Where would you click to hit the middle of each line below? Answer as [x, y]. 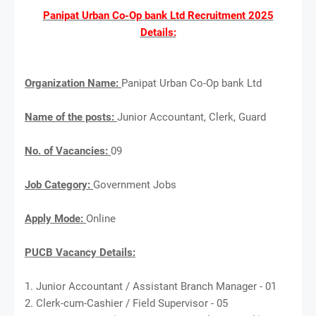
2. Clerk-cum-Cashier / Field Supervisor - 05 [126, 303]
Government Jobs [135, 184]
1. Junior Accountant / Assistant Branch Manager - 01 [151, 286]
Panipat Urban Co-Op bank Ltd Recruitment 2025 [158, 15]
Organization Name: [73, 83]
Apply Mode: [55, 218]
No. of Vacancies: [68, 151]
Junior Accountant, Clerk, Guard [192, 117]
